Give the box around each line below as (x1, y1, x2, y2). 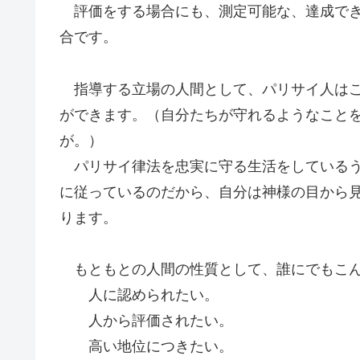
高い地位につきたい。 (59, 337, 233, 354)
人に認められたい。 (59, 286, 219, 303)
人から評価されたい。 (59, 312, 233, 329)
